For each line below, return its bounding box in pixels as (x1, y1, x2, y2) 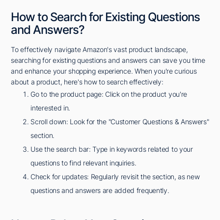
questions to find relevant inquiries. (30, 159, 137, 167)
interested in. (30, 104, 71, 112)
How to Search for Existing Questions (11, 10, 200, 25)
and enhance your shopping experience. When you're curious (11, 67, 197, 76)
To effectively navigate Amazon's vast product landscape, (11, 45, 188, 54)
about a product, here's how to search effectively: (11, 78, 164, 86)
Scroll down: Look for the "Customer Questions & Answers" (30, 117, 209, 126)
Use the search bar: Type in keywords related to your (30, 145, 193, 154)
